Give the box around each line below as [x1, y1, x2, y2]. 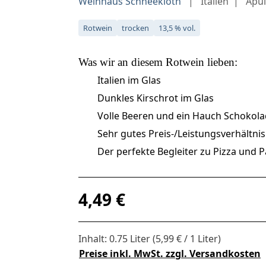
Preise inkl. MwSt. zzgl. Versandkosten [79, 247, 261, 261]
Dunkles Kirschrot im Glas [97, 91, 214, 104]
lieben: [204, 55, 237, 68]
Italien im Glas [97, 73, 161, 87]
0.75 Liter [109, 232, 153, 245]
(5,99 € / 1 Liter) [153, 232, 221, 245]
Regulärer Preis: [78, 186, 150, 200]
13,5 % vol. [159, 22, 195, 33]
